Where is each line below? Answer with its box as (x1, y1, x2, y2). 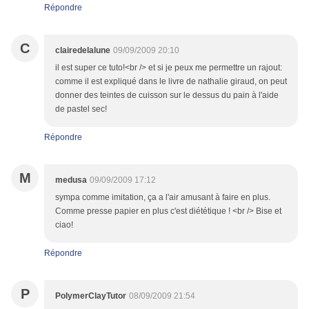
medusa (55, 175, 87, 186)
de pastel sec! (55, 104, 107, 114)
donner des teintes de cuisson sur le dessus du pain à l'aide (55, 90, 279, 101)
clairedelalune (55, 46, 110, 56)
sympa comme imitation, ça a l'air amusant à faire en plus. (55, 192, 270, 203)
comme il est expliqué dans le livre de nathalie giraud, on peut (55, 77, 287, 87)
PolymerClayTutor (55, 291, 126, 301)
